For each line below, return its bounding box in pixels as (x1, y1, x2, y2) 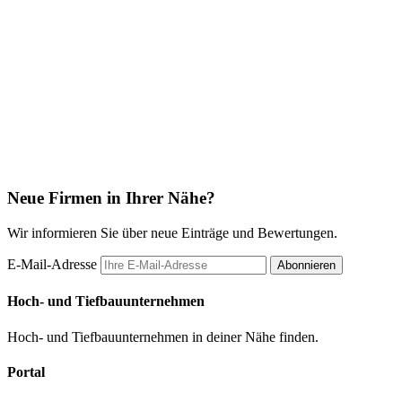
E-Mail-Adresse (7, 257, 97, 273)
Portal (7, 363, 45, 380)
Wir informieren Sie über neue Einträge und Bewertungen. (7, 225, 337, 241)
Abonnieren (277, 258, 336, 273)
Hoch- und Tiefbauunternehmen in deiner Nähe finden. (7, 328, 319, 345)
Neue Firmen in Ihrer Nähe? (7, 188, 215, 208)
